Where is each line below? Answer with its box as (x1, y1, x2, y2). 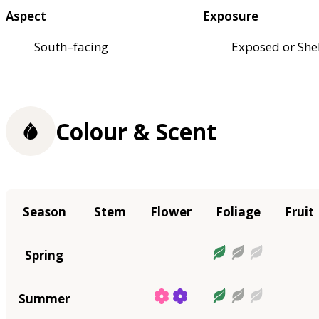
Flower (150, 203, 192, 220)
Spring (25, 246, 63, 263)
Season (22, 203, 66, 220)
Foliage (216, 203, 261, 220)
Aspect (6, 7, 46, 24)
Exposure (203, 7, 259, 24)
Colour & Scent (56, 115, 216, 147)
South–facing (34, 38, 108, 55)
